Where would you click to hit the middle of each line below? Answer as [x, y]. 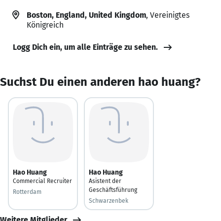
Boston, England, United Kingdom [86, 15]
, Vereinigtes [168, 15]
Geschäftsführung [113, 190]
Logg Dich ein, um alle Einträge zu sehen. [85, 47]
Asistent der [105, 181]
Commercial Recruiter [42, 181]
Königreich [45, 25]
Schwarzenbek [109, 201]
